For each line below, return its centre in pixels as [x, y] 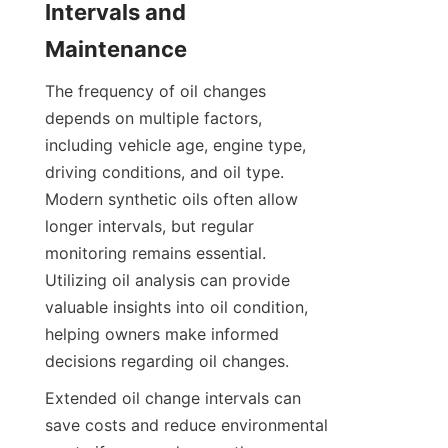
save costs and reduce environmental [186, 424]
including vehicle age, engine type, [175, 144]
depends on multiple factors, [153, 117]
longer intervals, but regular [149, 225]
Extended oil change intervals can [173, 397]
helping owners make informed [162, 333]
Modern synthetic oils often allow [171, 198]
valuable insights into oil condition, [176, 306]
